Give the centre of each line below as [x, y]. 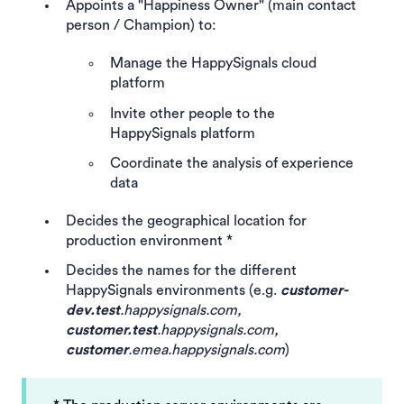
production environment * [149, 240]
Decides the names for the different [181, 271]
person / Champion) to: [141, 26]
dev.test [93, 311]
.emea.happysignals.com [207, 350]
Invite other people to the [193, 113]
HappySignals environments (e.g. [173, 291]
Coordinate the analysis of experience [232, 163]
